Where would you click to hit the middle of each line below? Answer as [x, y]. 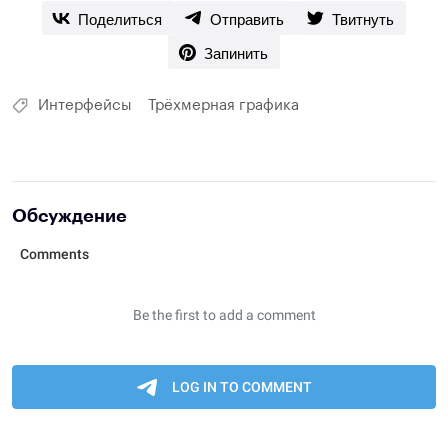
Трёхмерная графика [223, 105]
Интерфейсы [85, 105]
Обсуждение [69, 215]
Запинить [236, 52]
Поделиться [120, 18]
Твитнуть [363, 18]
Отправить [247, 18]
